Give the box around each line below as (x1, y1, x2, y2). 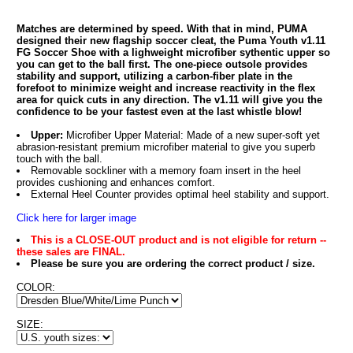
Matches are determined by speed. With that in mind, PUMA (16, 23, 307, 35)
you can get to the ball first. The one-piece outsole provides (16, 58, 307, 70)
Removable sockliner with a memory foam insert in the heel (30, 165, 301, 176)
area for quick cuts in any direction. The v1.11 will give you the (16, 94, 322, 106)
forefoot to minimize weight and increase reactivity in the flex (16, 82, 315, 94)
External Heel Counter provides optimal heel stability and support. (30, 188, 329, 200)
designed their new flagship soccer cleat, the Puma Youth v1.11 (16, 35, 325, 46)
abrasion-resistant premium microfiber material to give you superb (16, 141, 315, 153)
